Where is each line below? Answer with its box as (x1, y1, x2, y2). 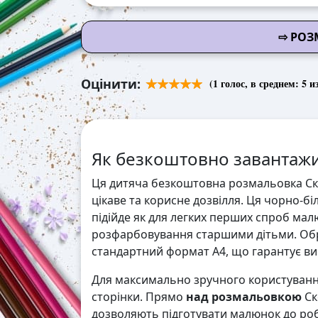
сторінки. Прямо (92, 289, 186, 305)
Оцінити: (81, 75, 141, 93)
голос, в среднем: (218, 76, 302, 92)
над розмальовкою (186, 289, 302, 305)
